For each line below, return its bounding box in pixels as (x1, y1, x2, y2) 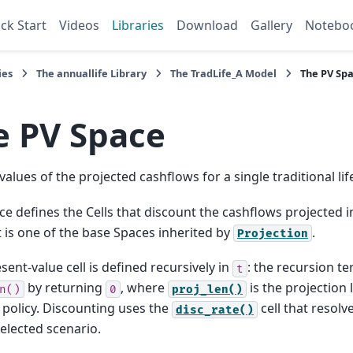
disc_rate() (176, 303, 254, 317)
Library (108, 66, 147, 80)
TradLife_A (191, 66, 243, 80)
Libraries (112, 17, 164, 34)
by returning (24, 279, 106, 297)
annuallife (57, 66, 109, 80)
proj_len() (172, 282, 243, 296)
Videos (59, 17, 99, 34)
